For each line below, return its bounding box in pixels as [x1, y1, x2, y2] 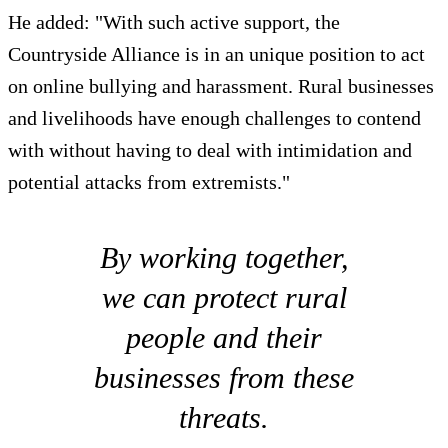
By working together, [99, 240, 349, 274]
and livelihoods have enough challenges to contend [8, 106, 421, 129]
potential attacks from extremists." [8, 170, 290, 193]
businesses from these [94, 360, 354, 394]
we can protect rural [101, 280, 347, 314]
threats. [179, 400, 269, 434]
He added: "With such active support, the [8, 10, 340, 33]
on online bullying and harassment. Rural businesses [8, 74, 434, 97]
